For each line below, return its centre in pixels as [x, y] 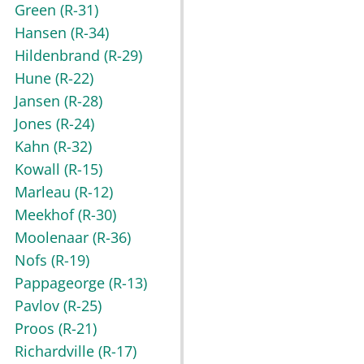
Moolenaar [54, 238]
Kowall [39, 169]
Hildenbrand [59, 56]
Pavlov [39, 306]
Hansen [43, 33]
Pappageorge [62, 283]
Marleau [45, 192]
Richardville [56, 351]
